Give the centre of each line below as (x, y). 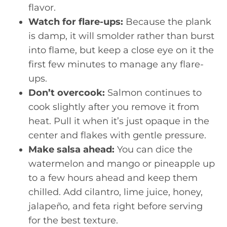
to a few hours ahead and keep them (113, 178)
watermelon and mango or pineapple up (122, 164)
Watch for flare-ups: (76, 22)
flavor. (42, 8)
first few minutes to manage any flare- (116, 64)
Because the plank (167, 22)
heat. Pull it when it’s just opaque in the (119, 121)
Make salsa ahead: (71, 149)
